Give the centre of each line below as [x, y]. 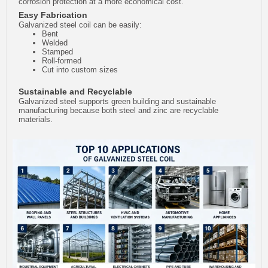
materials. [36, 119]
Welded [55, 43]
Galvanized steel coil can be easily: [80, 25]
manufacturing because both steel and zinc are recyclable [118, 110]
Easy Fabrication [53, 15]
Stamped [57, 52]
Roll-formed [62, 61]
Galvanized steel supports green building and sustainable [117, 101]
